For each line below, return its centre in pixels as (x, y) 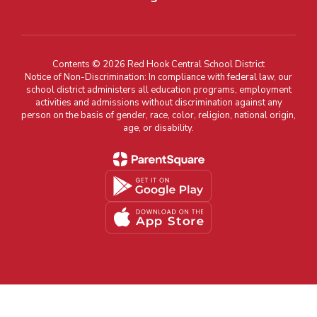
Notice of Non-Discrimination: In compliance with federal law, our (158, 77)
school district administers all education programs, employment (158, 90)
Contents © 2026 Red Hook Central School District (158, 64)
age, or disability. (158, 128)
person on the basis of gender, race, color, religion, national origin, (158, 115)
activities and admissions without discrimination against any (158, 103)
